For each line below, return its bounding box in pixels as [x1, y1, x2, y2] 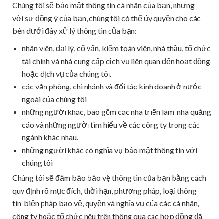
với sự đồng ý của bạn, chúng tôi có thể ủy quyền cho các [12, 13, 201, 22]
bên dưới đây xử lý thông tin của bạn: [12, 26, 137, 35]
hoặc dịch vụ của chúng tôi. [22, 69, 111, 78]
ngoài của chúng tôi [22, 94, 87, 104]
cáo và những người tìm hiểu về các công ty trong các [22, 120, 200, 129]
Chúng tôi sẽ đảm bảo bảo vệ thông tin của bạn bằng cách [12, 173, 206, 182]
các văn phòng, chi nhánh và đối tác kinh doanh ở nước [22, 82, 202, 91]
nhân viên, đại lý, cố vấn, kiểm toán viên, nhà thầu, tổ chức [22, 44, 211, 53]
